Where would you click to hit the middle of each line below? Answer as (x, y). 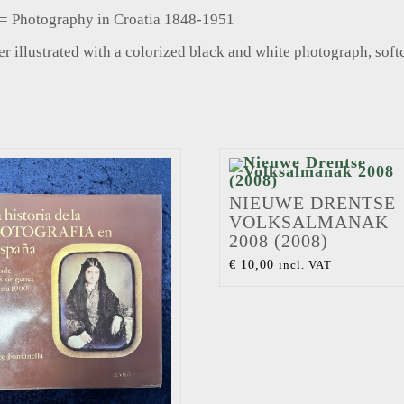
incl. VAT (305, 265)
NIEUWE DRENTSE (312, 203)
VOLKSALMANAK (308, 222)
